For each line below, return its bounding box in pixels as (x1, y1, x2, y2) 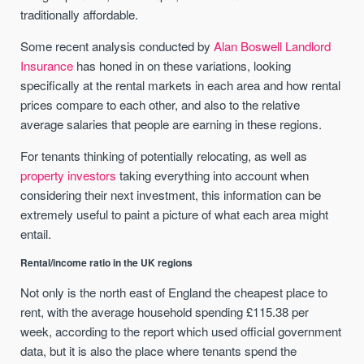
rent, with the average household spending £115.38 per (20, 302, 310, 320)
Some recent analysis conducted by (20, 37, 214, 55)
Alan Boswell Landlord (214, 37, 331, 55)
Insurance (20, 57, 74, 75)
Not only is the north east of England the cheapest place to (20, 283, 328, 301)
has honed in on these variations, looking (73, 57, 292, 75)
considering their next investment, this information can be (20, 186, 322, 204)
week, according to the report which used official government (20, 322, 342, 340)
